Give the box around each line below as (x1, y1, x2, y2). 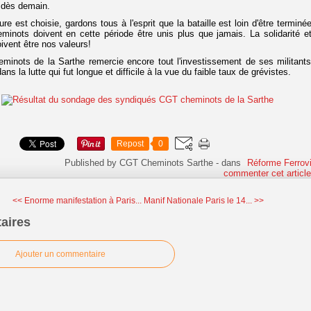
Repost (117, 138, 144, 149)
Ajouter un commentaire (15, 249, 106, 260)
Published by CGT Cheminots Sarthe (65, 157, 214, 168)
